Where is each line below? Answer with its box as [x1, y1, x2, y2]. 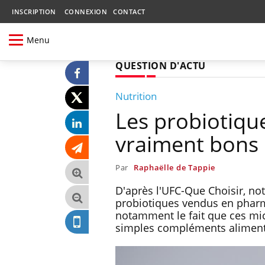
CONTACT [113, 7, 146, 16]
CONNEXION [64, 7, 107, 16]
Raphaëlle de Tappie [133, 161, 216, 173]
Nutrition [115, 89, 157, 103]
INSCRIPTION [12, 7, 56, 16]
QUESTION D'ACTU [115, 59, 206, 72]
